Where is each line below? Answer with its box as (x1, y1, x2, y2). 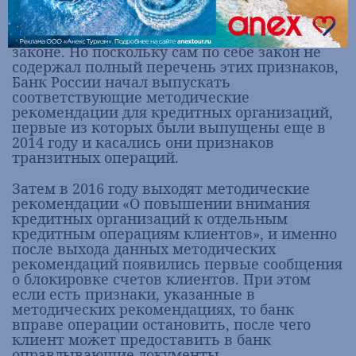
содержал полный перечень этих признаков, (12, 57, 339, 76)
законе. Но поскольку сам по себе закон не (12, 42, 321, 61)
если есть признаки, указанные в (12, 284, 255, 304)
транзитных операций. (12, 148, 179, 167)
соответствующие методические (12, 87, 250, 106)
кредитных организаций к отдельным (12, 209, 288, 228)
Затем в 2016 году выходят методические (12, 179, 310, 198)
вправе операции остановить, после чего (12, 315, 311, 334)
